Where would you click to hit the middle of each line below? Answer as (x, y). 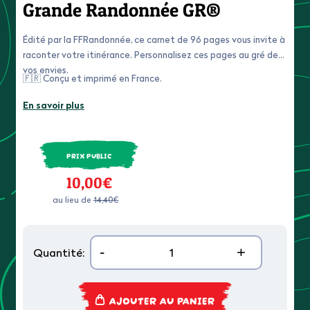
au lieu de (73, 200)
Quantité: (59, 253)
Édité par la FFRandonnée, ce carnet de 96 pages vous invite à (154, 40)
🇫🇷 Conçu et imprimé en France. (92, 79)
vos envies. (46, 70)
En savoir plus (54, 106)
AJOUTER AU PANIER (162, 300)
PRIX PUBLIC (89, 155)
